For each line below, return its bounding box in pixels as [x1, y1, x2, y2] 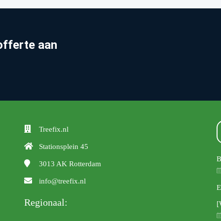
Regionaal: [24, 197, 68, 208]
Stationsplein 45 [39, 143, 88, 151]
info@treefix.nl [39, 177, 86, 185]
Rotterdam [69, 160, 101, 168]
